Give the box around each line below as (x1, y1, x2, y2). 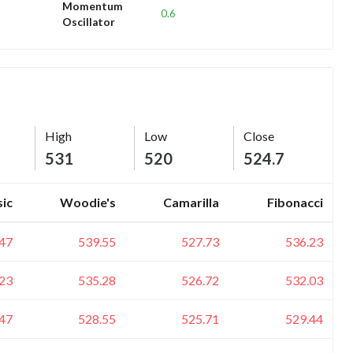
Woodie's (60, 194, 116, 210)
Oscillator (62, 15, 116, 28)
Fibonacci (267, 194, 323, 210)
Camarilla (163, 194, 219, 210)
